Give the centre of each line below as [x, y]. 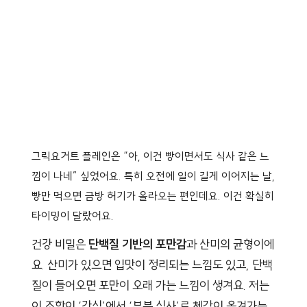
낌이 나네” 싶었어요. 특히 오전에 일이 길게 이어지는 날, [153, 176]
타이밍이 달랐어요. [73, 216]
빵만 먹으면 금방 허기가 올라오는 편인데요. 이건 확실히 [153, 196]
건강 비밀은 [60, 244]
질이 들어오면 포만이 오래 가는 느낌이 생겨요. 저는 [150, 285]
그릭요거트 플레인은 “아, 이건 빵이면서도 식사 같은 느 [150, 156]
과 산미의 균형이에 [230, 244]
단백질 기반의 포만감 [137, 244]
